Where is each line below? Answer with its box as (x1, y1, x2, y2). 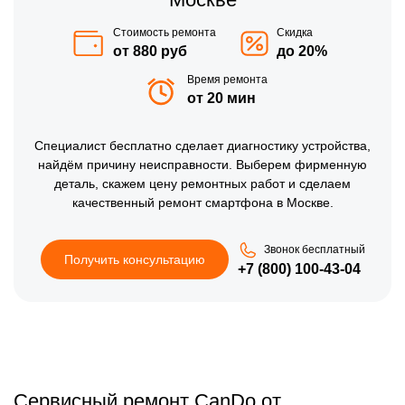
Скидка (277, 25, 313, 39)
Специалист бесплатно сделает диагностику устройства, (34, 137, 371, 153)
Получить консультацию (63, 251, 205, 267)
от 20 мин (186, 89, 256, 106)
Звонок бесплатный (263, 243, 365, 257)
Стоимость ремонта (113, 25, 216, 39)
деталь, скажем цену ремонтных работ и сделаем (54, 175, 351, 191)
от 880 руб (113, 42, 187, 59)
